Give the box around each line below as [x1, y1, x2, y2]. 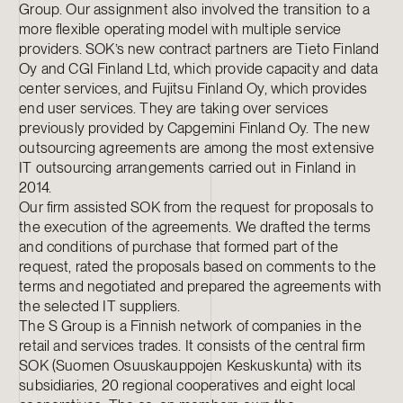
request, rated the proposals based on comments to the [19, 257, 376, 276]
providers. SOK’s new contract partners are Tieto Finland [19, 40, 380, 58]
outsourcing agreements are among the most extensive [19, 139, 375, 157]
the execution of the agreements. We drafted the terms [19, 218, 371, 237]
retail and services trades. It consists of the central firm [19, 336, 365, 355]
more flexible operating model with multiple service [19, 20, 342, 39]
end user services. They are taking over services [19, 99, 329, 118]
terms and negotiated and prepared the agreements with [19, 277, 381, 296]
